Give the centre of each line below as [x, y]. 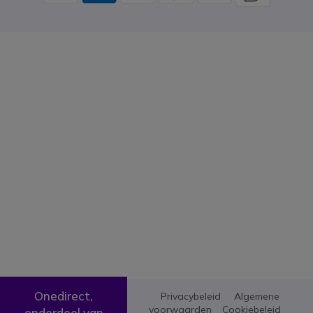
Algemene [257, 296]
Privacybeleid [191, 296]
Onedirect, [64, 296]
